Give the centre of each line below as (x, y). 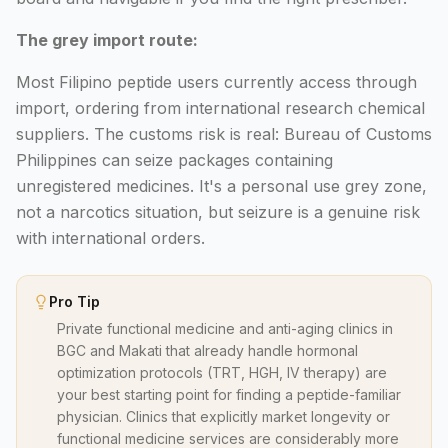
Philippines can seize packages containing (174, 160)
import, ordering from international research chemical (220, 108)
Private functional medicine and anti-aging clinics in (225, 328)
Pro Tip (74, 301)
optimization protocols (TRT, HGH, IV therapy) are (222, 372)
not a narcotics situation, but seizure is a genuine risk (218, 212)
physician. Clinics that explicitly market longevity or (223, 416)
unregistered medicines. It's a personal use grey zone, (221, 186)
